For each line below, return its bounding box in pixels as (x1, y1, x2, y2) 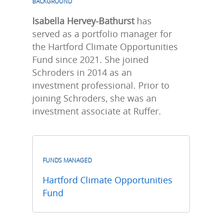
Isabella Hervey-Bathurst (32, 15, 134, 27)
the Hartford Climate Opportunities (32, 41, 178, 53)
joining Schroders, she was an (32, 92, 157, 104)
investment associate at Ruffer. (32, 105, 161, 117)
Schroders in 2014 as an (32, 66, 132, 78)
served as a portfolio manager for (32, 28, 172, 40)
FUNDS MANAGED (43, 156, 92, 165)
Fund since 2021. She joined (32, 54, 149, 65)
